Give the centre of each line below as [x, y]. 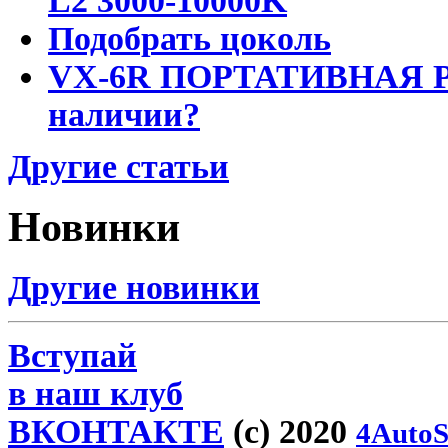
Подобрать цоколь [189, 38]
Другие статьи [118, 166]
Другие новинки [134, 287]
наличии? [124, 114]
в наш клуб [95, 393]
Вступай [72, 355]
